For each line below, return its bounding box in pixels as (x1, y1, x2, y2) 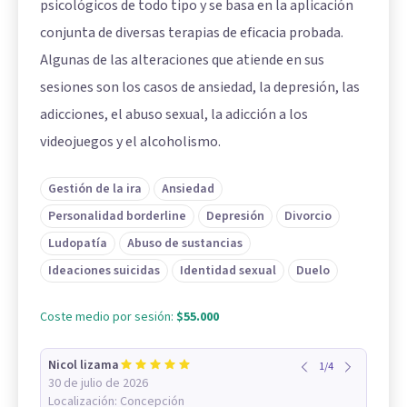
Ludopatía (48, 234, 107, 253)
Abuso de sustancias (127, 234, 243, 253)
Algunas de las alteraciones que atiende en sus (40, 50, 324, 70)
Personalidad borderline (48, 207, 186, 225)
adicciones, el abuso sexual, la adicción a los (40, 104, 308, 124)
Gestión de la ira (48, 180, 142, 198)
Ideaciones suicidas (48, 262, 160, 280)
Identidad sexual (180, 262, 276, 280)
